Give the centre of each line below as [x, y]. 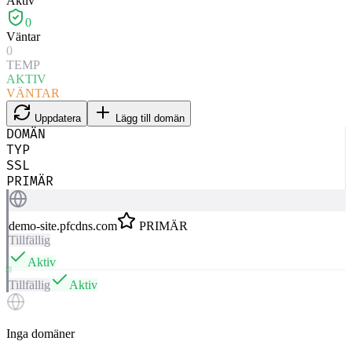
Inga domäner [40, 334]
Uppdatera [58, 119]
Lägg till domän [150, 119]
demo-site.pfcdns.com [63, 226]
